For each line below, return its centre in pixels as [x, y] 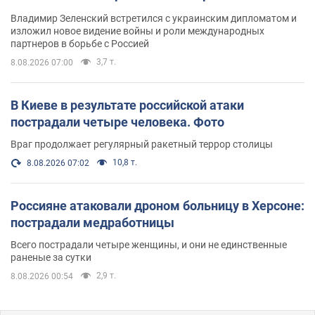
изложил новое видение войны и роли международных [137, 31]
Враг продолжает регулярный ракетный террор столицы [142, 144]
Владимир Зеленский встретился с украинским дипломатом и [154, 18]
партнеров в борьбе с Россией [80, 43]
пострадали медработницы [92, 222]
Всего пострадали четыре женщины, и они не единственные [149, 244]
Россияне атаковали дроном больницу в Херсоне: [157, 205]
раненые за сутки [51, 257]
